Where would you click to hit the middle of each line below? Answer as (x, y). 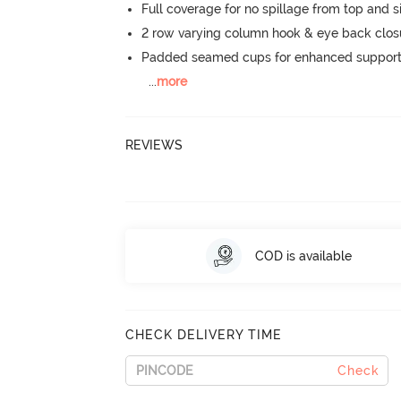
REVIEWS (154, 145)
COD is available (303, 256)
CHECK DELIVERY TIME (204, 335)
